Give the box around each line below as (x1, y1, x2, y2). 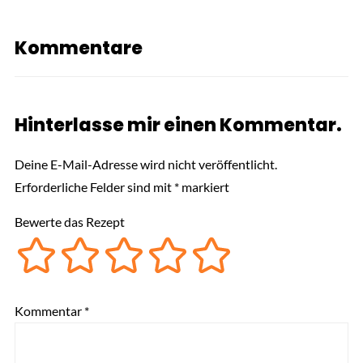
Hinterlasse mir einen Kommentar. (14, 113, 342, 139)
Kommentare (14, 36, 143, 62)
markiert (178, 179, 229, 195)
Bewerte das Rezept (14, 214, 125, 230)
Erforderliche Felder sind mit (14, 179, 174, 195)
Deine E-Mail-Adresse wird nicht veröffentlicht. (14, 156, 277, 173)
